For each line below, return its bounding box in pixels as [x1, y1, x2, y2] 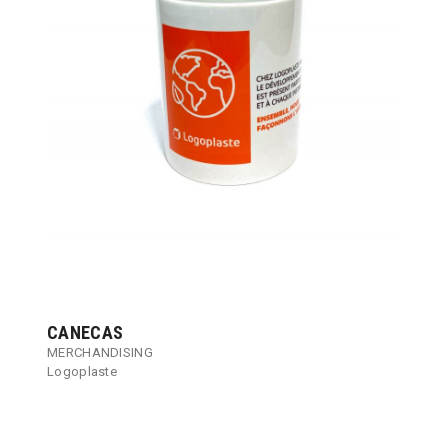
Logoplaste [47, 363, 117, 379]
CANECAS [47, 321, 124, 343]
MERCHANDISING [47, 344, 153, 360]
